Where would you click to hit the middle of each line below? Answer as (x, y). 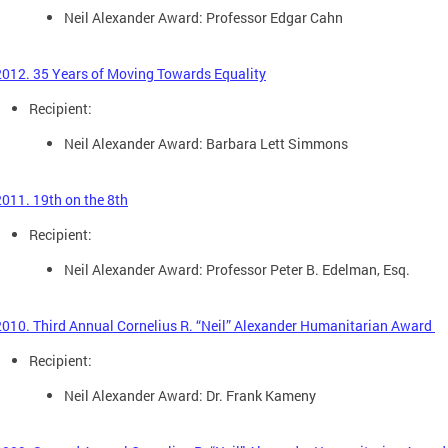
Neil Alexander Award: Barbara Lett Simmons (206, 143)
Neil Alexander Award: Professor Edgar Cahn (203, 17)
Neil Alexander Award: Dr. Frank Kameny (190, 395)
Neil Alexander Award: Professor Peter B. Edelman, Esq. (238, 269)
